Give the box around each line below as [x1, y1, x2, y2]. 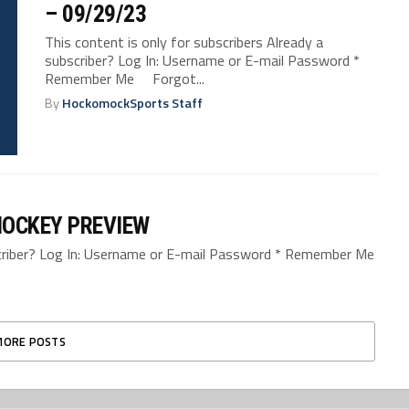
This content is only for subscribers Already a [45, 31, 324, 54]
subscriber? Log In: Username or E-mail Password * [45, 49, 361, 72]
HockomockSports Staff [62, 93, 204, 114]
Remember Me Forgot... [45, 68, 205, 90]
